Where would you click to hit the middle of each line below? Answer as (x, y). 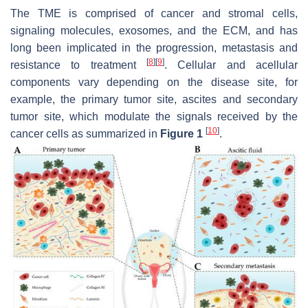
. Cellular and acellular (231, 65)
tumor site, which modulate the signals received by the (154, 116)
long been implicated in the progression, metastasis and (154, 47)
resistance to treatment (78, 65)
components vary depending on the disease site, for (154, 82)
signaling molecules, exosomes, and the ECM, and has (154, 30)
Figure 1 (181, 133)
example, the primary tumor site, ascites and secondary (154, 99)
